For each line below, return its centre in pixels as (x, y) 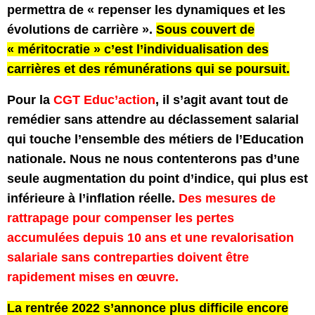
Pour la (30, 100)
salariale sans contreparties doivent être (128, 257)
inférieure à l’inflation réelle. (93, 198)
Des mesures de (227, 198)
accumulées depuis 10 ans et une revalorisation (150, 238)
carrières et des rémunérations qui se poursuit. (148, 69)
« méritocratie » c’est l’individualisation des (138, 49)
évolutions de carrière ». (82, 30)
